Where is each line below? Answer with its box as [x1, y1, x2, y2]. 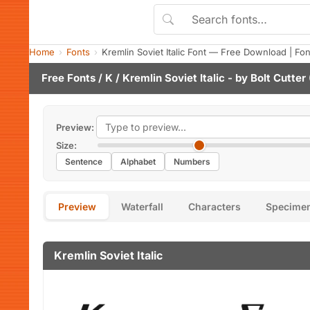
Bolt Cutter [250, 71, 306, 84]
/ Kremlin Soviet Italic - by [113, 71, 250, 84]
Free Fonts [42, 71, 95, 84]
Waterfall [121, 201, 163, 212]
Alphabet [120, 156, 156, 167]
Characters [188, 201, 241, 212]
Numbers [174, 156, 210, 167]
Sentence [65, 156, 102, 167]
